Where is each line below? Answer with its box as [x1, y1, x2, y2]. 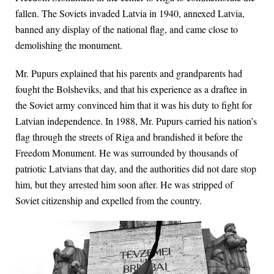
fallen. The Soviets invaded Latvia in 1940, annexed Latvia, [15, 6, 245, 20]
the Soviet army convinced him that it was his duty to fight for [15, 98, 252, 111]
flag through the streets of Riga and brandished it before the [15, 130, 243, 143]
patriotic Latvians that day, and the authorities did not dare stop [15, 161, 256, 175]
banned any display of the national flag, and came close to [15, 22, 238, 35]
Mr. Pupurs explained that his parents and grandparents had [15, 66, 242, 80]
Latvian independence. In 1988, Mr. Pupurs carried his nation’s [15, 114, 257, 127]
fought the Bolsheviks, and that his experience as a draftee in [15, 82, 247, 95]
